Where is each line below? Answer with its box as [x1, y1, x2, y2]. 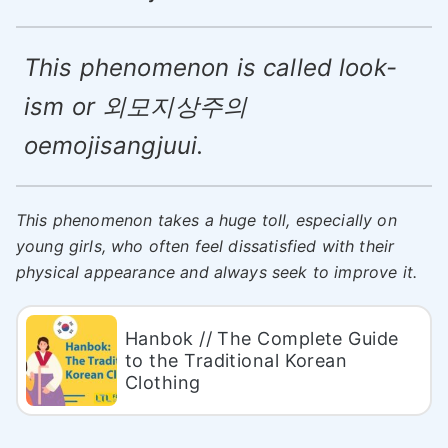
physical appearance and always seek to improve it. [16, 262, 418, 283]
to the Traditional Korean [125, 349, 348, 371]
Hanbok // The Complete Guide [125, 327, 399, 349]
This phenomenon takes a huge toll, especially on [16, 210, 397, 231]
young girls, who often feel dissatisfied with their [16, 236, 395, 257]
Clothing [125, 371, 201, 393]
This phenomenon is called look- [24, 53, 397, 83]
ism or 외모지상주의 [24, 92, 248, 122]
